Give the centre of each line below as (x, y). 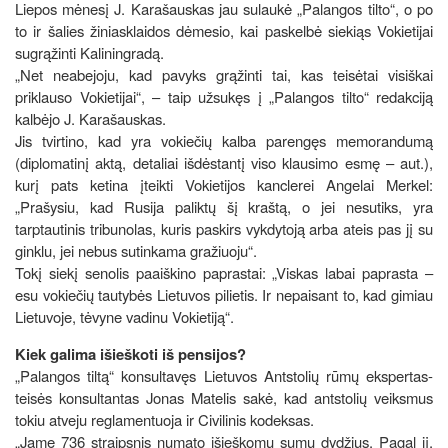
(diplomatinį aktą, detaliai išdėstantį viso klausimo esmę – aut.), (224, 162)
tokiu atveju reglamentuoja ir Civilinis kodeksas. (164, 419)
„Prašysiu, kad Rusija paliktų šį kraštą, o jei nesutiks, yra (224, 206)
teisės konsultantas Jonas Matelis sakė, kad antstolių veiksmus (224, 397)
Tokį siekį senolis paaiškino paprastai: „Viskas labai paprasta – (224, 272)
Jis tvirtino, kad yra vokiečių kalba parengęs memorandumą (224, 140)
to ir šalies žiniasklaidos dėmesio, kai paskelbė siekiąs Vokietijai (224, 30)
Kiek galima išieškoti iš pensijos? (130, 353)
